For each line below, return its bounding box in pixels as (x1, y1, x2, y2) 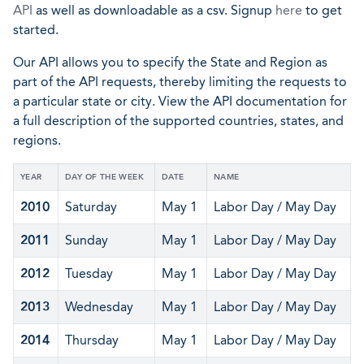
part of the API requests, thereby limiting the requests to (13, 74, 347, 89)
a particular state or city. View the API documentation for (13, 93, 347, 109)
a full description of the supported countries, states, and (13, 113, 344, 128)
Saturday (65, 199, 117, 214)
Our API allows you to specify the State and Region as (13, 54, 327, 70)
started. (13, 22, 58, 37)
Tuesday (65, 266, 113, 281)
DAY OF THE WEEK (65, 172, 144, 182)
